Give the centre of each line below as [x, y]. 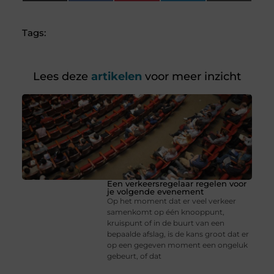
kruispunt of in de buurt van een [166, 223]
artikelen [115, 77]
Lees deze [61, 77]
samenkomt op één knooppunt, [166, 212]
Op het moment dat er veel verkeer [172, 201]
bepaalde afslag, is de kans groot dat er [178, 234]
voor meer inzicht [191, 77]
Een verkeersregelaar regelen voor [177, 184]
